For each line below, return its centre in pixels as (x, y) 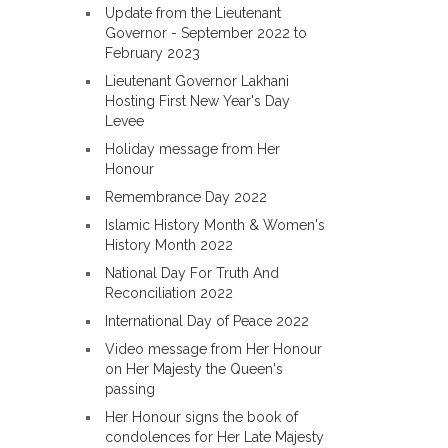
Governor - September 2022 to (206, 33)
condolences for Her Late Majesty (214, 437)
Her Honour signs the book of (201, 417)
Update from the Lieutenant (193, 13)
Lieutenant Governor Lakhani (197, 81)
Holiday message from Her (192, 149)
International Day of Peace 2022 (207, 321)
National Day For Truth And (192, 273)
